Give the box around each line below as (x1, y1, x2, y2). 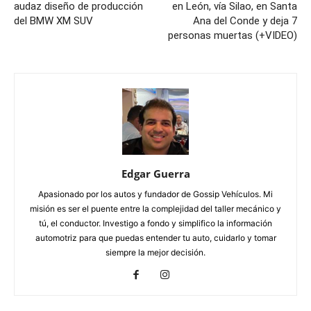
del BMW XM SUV (14, 15, 93, 28)
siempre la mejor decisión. (106, 247, 205, 258)
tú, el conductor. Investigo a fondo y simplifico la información (39, 218, 272, 229)
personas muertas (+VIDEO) (168, 29, 297, 42)
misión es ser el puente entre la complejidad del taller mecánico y (30, 203, 281, 215)
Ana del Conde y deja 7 (193, 15, 297, 28)
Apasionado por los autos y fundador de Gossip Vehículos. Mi (38, 189, 273, 200)
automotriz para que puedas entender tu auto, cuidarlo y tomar (35, 233, 276, 244)
